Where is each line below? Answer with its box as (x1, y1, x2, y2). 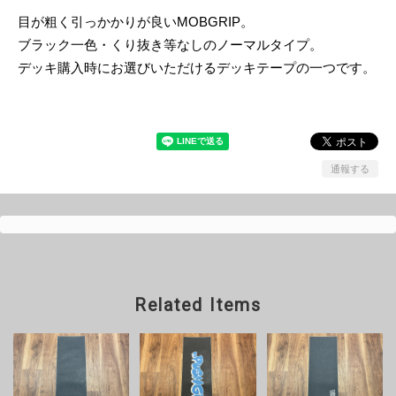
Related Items (134, 294, 262, 316)
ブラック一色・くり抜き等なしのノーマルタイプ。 (18, 36, 323, 52)
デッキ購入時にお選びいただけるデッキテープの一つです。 (18, 59, 376, 75)
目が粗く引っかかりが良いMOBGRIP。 (18, 13, 254, 29)
